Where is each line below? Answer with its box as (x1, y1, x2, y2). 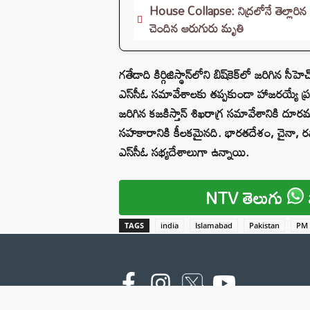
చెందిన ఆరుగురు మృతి (149, 16, 244, 39)
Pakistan (249, 219, 280, 230)
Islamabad (195, 219, 232, 230)
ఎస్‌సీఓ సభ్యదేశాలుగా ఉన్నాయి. (119, 140, 249, 163)
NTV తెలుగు (206, 181, 288, 214)
